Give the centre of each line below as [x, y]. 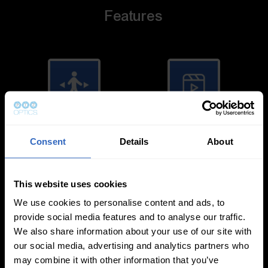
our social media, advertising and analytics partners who [131, 245]
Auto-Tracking [74, 128]
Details [134, 141]
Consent [48, 141]
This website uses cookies [71, 183]
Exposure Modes [194, 224]
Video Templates [194, 128]
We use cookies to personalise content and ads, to [119, 202]
